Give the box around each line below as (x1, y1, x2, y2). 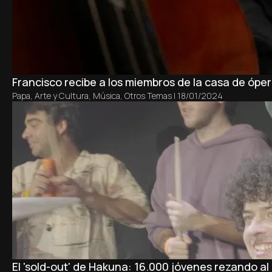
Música (93, 90, 120, 102)
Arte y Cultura (35, 90, 89, 102)
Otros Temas (124, 90, 172, 102)
